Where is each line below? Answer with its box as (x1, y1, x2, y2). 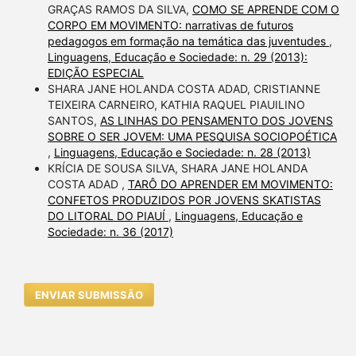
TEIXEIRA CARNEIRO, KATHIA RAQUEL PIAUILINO (47, 98, 305, 112)
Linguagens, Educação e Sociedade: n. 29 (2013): (47, 50, 308, 64)
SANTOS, (47, 114, 100, 128)
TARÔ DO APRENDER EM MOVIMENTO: (127, 177, 333, 192)
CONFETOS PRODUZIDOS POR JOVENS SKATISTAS (47, 193, 321, 207)
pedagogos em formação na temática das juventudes (47, 34, 329, 48)
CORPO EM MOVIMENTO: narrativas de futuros (47, 18, 293, 33)
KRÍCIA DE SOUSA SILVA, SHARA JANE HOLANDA (47, 161, 308, 176)
